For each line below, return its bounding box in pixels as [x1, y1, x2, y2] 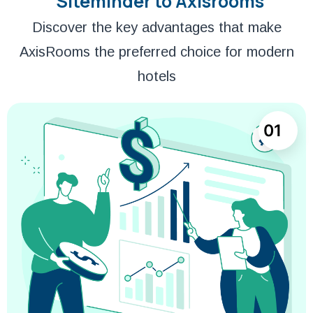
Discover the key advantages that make [31, 19, 282, 35]
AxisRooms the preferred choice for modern [19, 43, 294, 59]
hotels [137, 68, 176, 84]
